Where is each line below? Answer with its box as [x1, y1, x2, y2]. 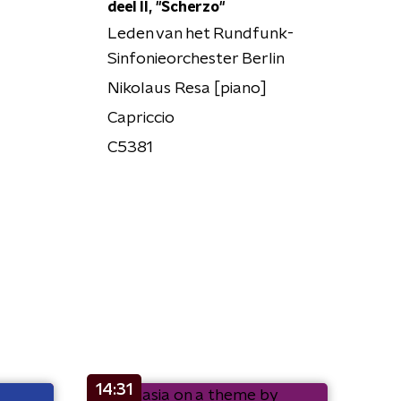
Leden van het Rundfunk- [107, 26, 294, 43]
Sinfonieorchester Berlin [107, 51, 285, 68]
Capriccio [107, 110, 175, 127]
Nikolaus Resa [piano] [107, 81, 267, 98]
